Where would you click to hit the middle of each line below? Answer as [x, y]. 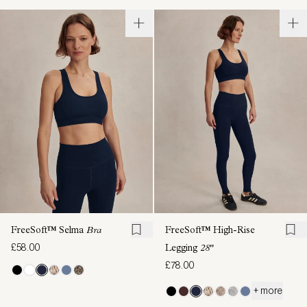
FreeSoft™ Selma [49, 231]
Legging [183, 249]
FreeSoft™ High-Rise [210, 231]
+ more [267, 291]
